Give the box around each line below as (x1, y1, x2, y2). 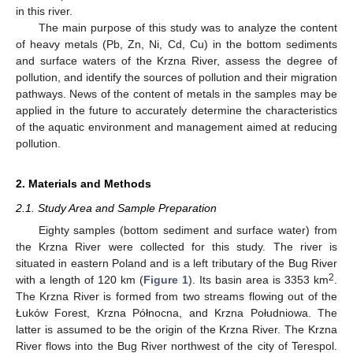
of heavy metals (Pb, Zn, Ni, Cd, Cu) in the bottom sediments (16, 37, 337, 50)
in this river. (16, 4, 72, 17)
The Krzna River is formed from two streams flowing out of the (16, 290, 337, 303)
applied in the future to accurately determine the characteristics (16, 103, 337, 117)
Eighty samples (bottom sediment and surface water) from (38, 224, 337, 236)
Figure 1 (143, 273, 188, 286)
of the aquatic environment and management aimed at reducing (16, 120, 337, 133)
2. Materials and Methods (16, 176, 151, 190)
